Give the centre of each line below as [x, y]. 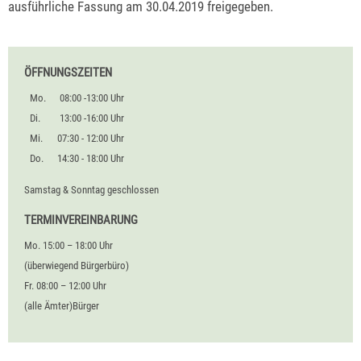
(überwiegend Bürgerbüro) [77, 265]
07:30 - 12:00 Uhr [91, 139]
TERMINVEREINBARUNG [81, 220]
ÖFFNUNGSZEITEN [68, 73]
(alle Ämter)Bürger [62, 305]
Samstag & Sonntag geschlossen [91, 189]
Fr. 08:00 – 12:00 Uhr [65, 285]
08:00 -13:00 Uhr [92, 98]
